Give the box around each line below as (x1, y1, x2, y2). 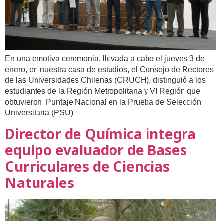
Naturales (5, 173, 74, 192)
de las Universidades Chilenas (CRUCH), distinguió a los (5, 76, 206, 85)
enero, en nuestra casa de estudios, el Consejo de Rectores (5, 65, 214, 74)
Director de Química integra (5, 124, 196, 143)
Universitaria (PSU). (5, 109, 75, 117)
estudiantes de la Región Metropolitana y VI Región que (5, 87, 200, 96)
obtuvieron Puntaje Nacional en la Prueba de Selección (5, 98, 201, 107)
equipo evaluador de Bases (5, 140, 187, 159)
